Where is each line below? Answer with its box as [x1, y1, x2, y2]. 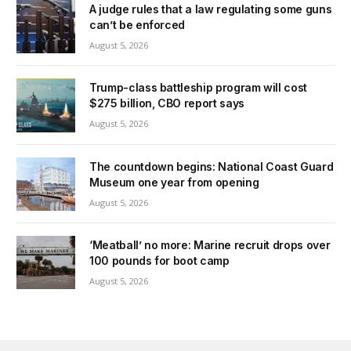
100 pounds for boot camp [89, 253, 230, 267]
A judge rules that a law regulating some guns [89, 2, 332, 16]
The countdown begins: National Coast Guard [89, 159, 334, 173]
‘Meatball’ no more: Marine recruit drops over [89, 237, 331, 251]
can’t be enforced [89, 18, 186, 32]
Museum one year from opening [89, 175, 259, 189]
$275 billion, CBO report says [89, 96, 244, 110]
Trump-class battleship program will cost [89, 81, 307, 95]
